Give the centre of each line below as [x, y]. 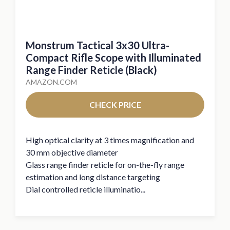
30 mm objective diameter [72, 152]
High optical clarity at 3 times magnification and [110, 140]
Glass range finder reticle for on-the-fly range [105, 164]
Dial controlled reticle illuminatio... [85, 189]
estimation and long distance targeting [93, 177]
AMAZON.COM [51, 82]
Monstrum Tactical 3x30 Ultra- [98, 45]
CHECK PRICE [115, 104]
